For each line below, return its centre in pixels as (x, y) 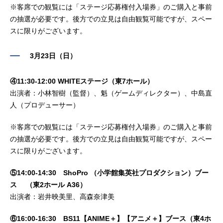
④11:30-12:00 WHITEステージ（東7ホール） (82, 81)
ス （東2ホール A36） (48, 184)
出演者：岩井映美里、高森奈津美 (62, 196)
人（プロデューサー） (45, 105)
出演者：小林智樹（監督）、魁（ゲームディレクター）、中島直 (111, 93)
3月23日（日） (53, 56)
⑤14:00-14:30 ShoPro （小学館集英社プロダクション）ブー (109, 172)
